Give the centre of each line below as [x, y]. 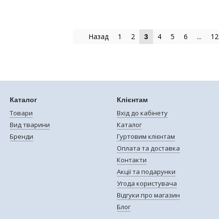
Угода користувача [147, 183]
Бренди [22, 136]
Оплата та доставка [148, 148]
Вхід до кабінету [142, 113]
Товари [21, 113]
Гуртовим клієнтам [146, 136]
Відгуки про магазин [148, 195]
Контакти [132, 160]
